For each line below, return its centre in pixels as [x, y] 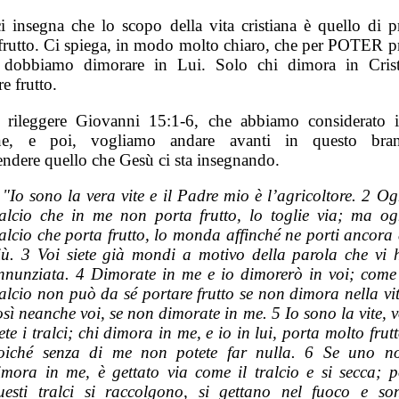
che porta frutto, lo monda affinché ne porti [188, 235]
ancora [369, 235]
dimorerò [271, 274]
